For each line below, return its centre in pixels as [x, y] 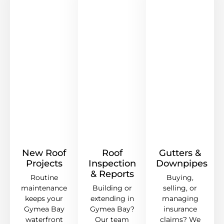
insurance [180, 209]
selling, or [180, 188]
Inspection [112, 164]
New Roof [44, 153]
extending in [112, 199]
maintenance [44, 188]
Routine [44, 178]
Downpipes [182, 164]
